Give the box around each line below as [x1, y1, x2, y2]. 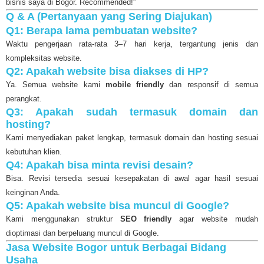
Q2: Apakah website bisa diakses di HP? [6, 65, 209, 78]
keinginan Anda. [6, 188, 60, 197]
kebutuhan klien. [6, 147, 62, 157]
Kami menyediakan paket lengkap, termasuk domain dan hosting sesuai [6, 133, 258, 143]
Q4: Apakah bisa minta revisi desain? [6, 159, 193, 171]
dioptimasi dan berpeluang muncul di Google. [6, 229, 159, 238]
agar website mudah [171, 214, 259, 224]
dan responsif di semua [164, 80, 259, 90]
